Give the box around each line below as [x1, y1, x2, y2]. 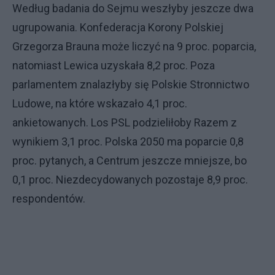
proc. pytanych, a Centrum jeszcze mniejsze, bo [12, 154, 247, 167]
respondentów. [12, 192, 88, 205]
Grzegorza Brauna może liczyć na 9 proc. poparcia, [12, 40, 256, 53]
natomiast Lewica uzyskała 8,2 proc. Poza [12, 59, 215, 72]
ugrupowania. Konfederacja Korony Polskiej [12, 21, 223, 34]
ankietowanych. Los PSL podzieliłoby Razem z [12, 116, 237, 129]
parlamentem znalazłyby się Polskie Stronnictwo [12, 78, 249, 91]
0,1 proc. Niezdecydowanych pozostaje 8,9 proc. [12, 173, 248, 186]
